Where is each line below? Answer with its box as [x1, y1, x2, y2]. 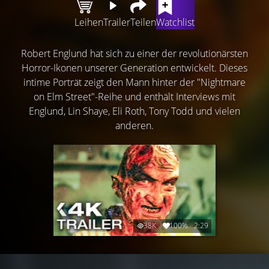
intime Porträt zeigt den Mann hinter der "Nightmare [23, 76, 246, 89]
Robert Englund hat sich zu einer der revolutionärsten [21, 47, 248, 60]
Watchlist [156, 16, 195, 29]
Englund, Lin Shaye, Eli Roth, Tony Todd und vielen [29, 104, 240, 118]
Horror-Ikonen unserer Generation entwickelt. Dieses [22, 61, 247, 74]
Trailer [103, 16, 130, 29]
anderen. [115, 119, 154, 132]
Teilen [130, 16, 156, 29]
